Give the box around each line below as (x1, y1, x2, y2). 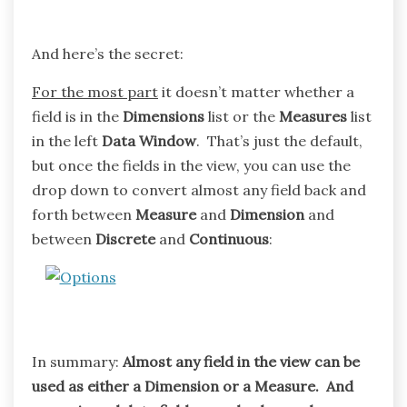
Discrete (95, 229, 155, 248)
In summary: (32, 352, 123, 371)
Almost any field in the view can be (123, 352, 360, 371)
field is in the (32, 106, 123, 125)
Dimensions (123, 106, 204, 125)
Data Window (102, 131, 196, 150)
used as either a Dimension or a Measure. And (32, 376, 353, 395)
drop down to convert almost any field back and (32, 180, 366, 199)
